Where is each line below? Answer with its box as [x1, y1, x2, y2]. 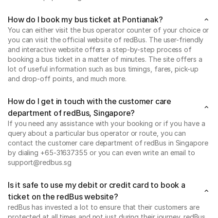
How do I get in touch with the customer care [8, 96, 172, 106]
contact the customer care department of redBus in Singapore [8, 139, 208, 147]
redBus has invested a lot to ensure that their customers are [8, 203, 200, 211]
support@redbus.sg [8, 158, 72, 166]
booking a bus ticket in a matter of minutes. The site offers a [8, 55, 202, 63]
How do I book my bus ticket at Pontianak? [8, 15, 163, 24]
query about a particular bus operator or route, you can [8, 129, 186, 137]
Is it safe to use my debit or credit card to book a [8, 180, 185, 190]
